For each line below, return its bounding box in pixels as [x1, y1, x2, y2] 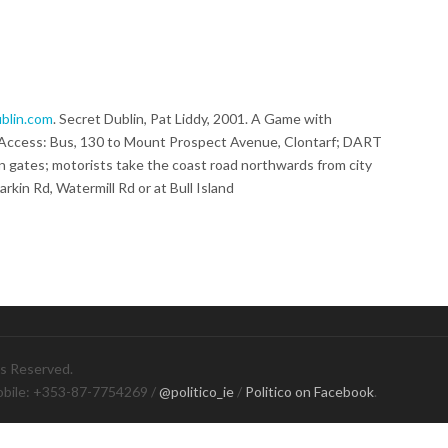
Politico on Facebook [245, 382, 374, 400]
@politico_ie [159, 382, 234, 400]
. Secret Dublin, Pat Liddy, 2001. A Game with [53, 109, 332, 127]
